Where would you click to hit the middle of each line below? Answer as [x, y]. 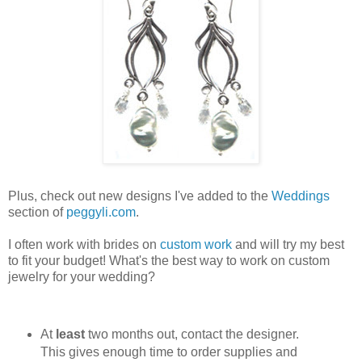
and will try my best [288, 245]
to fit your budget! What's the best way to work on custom [169, 261]
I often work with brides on [84, 245]
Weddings [301, 196]
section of [37, 213]
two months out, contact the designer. [192, 335]
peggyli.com [101, 213]
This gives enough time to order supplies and [168, 352]
